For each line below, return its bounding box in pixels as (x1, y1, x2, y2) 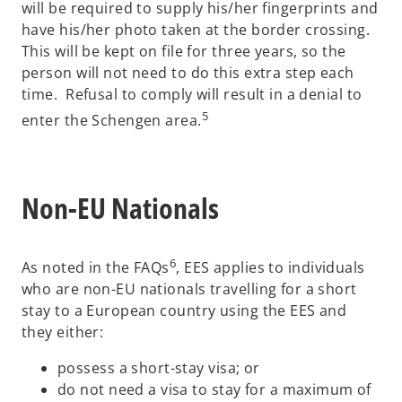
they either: (22, 322, 104, 343)
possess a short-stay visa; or (57, 358, 260, 379)
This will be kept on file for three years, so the (22, 40, 346, 61)
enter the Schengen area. (22, 110, 202, 131)
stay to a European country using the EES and (22, 301, 347, 321)
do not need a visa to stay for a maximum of (57, 380, 371, 400)
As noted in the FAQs (22, 258, 170, 278)
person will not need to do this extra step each (22, 62, 354, 83)
